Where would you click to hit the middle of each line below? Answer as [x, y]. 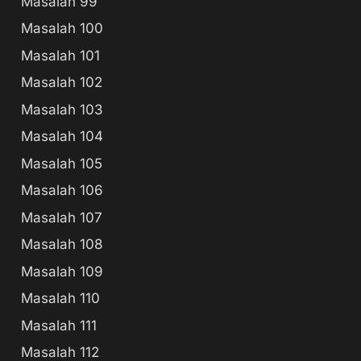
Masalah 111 [59, 325]
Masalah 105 [62, 163]
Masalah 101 [60, 55]
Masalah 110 [60, 298]
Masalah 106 [62, 190]
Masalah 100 [62, 28]
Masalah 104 [62, 136]
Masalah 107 [62, 217]
